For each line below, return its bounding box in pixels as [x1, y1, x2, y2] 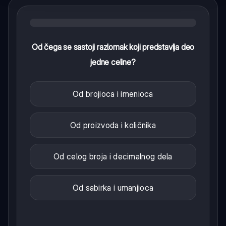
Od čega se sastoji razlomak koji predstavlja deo [31, 41, 195, 52]
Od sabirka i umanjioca [72, 182, 154, 193]
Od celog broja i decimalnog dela [53, 151, 173, 161]
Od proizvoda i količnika [70, 120, 156, 130]
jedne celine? [90, 56, 136, 67]
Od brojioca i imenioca [73, 88, 153, 99]
